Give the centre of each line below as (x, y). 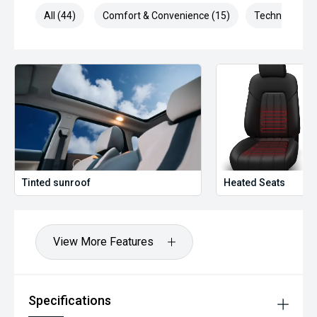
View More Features (103, 242)
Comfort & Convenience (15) (166, 16)
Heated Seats (255, 183)
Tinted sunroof (56, 183)
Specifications (70, 300)
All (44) (60, 16)
